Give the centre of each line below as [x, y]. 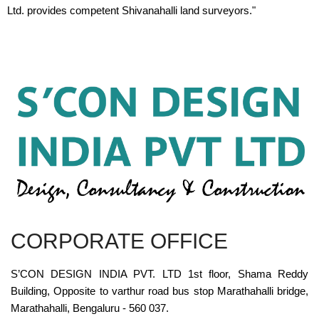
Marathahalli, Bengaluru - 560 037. [90, 308]
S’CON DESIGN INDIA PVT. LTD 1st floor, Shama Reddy [159, 273]
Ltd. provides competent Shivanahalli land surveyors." [131, 10]
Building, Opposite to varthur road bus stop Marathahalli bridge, [159, 291]
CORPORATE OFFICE [119, 241]
